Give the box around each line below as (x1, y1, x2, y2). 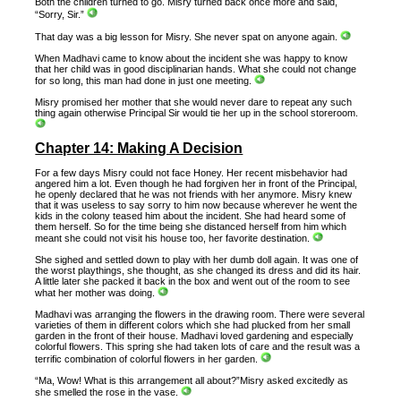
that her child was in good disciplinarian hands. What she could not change (35, 63, 357, 74)
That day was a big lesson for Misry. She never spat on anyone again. (35, 30, 341, 42)
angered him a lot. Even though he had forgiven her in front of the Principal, (35, 178, 358, 190)
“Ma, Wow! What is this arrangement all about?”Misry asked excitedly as (35, 374, 349, 386)
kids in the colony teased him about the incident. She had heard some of (35, 210, 346, 222)
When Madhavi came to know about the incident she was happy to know (35, 52, 348, 64)
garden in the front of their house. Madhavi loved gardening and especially (35, 330, 354, 342)
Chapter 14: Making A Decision (35, 141, 243, 157)
